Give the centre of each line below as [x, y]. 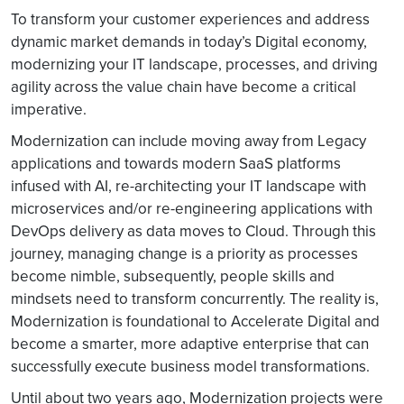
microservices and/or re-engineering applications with [192, 208]
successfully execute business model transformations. [190, 366]
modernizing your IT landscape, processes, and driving [194, 64]
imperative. [49, 109]
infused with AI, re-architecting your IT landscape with [188, 186]
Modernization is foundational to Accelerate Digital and [195, 321]
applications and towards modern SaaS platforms [176, 163]
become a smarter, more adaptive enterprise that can [190, 344]
